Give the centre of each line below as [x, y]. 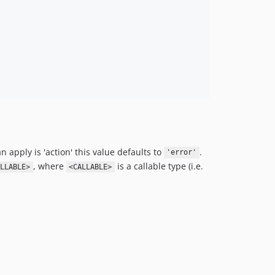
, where [49, 166]
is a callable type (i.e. [159, 166]
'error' [182, 153]
